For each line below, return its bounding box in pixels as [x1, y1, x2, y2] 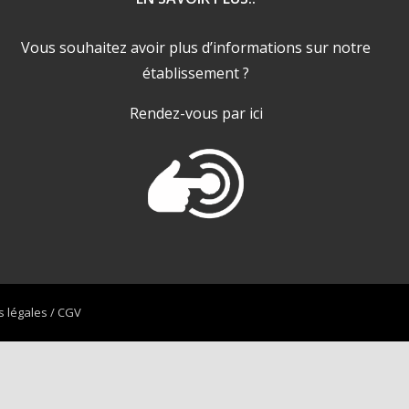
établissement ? [142, 63, 250, 83]
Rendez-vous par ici [129, 103, 263, 123]
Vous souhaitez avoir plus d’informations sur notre [21, 37, 372, 58]
